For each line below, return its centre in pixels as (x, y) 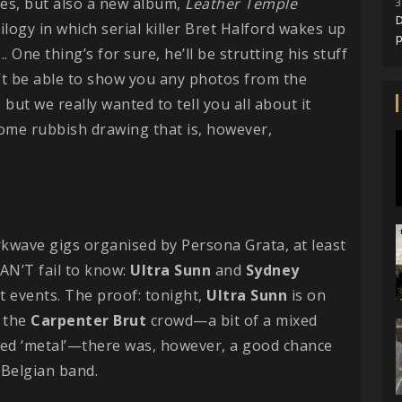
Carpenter (70, 320)
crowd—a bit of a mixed (232, 320)
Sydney (272, 270)
